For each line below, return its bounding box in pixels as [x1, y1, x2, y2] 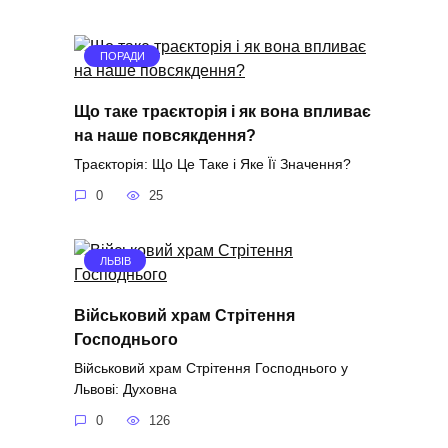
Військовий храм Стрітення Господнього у [74, 359, 348, 376]
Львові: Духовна [74, 380, 177, 397]
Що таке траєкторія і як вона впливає [74, 102, 371, 120]
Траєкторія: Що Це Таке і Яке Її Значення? [74, 155, 351, 172]
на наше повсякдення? [74, 126, 256, 144]
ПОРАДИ [99, 50, 145, 63]
